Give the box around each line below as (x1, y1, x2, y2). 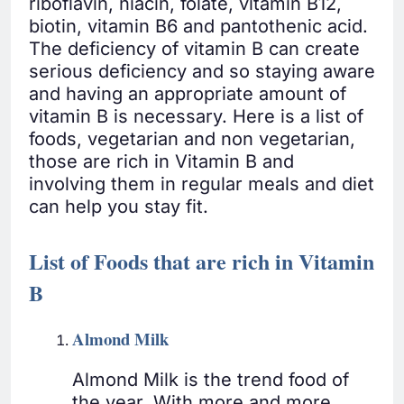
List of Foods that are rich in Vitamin (29, 245, 374, 278)
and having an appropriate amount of (29, 83, 346, 106)
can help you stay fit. (29, 196, 208, 218)
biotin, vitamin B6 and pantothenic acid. (29, 15, 368, 38)
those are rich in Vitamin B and (29, 151, 294, 173)
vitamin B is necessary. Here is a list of (29, 106, 363, 128)
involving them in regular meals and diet (29, 173, 374, 196)
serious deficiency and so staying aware (29, 60, 375, 83)
